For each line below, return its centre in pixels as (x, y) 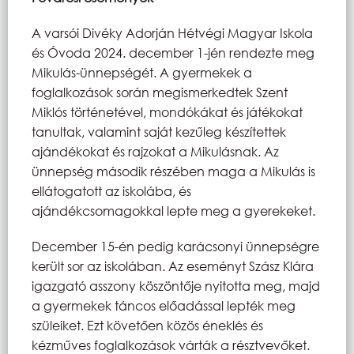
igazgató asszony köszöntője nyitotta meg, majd (176, 285)
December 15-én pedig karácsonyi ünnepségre (175, 246)
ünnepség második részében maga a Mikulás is (173, 171)
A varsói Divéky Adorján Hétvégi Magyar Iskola (172, 32)
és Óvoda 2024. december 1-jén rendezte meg (173, 52)
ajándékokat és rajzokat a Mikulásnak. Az (155, 151)
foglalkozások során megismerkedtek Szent (160, 92)
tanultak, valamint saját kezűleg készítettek (159, 131)
